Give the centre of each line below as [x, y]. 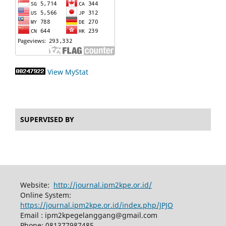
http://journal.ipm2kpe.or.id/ [102, 185]
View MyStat [68, 72]
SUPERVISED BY [47, 119]
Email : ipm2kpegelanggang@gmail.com [89, 215]
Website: [37, 185]
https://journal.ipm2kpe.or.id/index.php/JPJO [96, 205]
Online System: [45, 195]
